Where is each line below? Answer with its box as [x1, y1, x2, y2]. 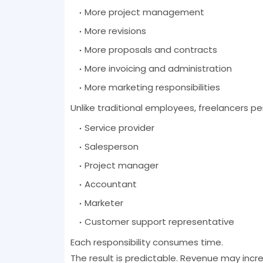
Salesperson [84, 140, 139, 153]
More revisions [84, 25, 146, 38]
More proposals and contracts [84, 43, 217, 56]
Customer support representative [84, 215, 234, 228]
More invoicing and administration [84, 62, 232, 75]
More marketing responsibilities [84, 81, 220, 94]
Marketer [84, 197, 123, 210]
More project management [84, 6, 204, 19]
